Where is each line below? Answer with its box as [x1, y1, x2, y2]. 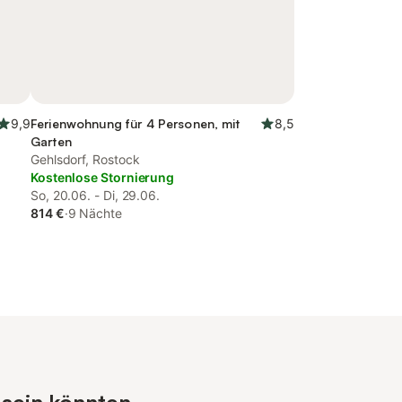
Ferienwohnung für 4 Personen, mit [31, 116, 240, 131]
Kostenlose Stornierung [31, 170, 175, 185]
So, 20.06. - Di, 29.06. [31, 188, 161, 203]
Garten [31, 134, 72, 149]
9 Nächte [67, 205, 122, 221]
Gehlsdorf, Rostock [31, 152, 140, 167]
